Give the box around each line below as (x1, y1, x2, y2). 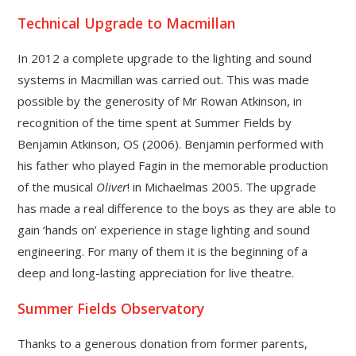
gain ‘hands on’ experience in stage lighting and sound (17, 222, 311, 238)
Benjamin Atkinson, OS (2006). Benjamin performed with (17, 136, 324, 153)
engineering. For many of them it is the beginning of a (17, 243, 308, 260)
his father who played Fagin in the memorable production (17, 157, 329, 174)
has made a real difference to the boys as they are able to (17, 200, 337, 217)
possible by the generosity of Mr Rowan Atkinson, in (17, 93, 303, 110)
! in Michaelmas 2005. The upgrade (127, 179, 317, 195)
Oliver (96, 179, 128, 195)
